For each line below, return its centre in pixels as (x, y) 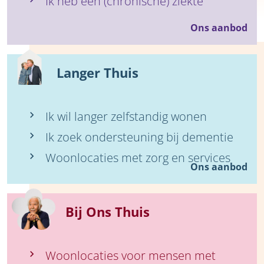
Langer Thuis (98, 73)
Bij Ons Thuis (108, 212)
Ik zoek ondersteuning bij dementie (139, 137)
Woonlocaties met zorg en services (138, 158)
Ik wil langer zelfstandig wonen (126, 117)
